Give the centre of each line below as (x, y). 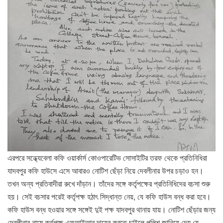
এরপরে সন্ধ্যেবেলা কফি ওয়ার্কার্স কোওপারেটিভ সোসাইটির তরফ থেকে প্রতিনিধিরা (107, 157)
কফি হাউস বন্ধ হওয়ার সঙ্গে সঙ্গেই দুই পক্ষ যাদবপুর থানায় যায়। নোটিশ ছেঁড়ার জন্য (111, 209)
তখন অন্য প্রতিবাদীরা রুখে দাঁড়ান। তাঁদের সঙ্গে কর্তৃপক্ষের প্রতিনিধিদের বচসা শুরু (109, 183)
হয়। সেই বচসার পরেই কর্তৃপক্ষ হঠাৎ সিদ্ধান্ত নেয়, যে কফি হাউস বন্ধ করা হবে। (109, 196)
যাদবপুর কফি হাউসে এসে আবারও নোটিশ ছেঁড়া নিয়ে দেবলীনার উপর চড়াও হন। (106, 170)
